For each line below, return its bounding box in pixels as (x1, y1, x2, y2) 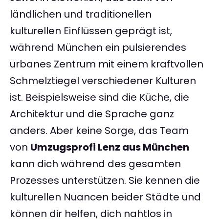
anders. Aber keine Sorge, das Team (10, 124, 189, 138)
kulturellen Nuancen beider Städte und (10, 190, 201, 204)
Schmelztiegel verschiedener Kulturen (10, 74, 196, 88)
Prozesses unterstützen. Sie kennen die (10, 174, 200, 188)
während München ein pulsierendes (10, 41, 186, 55)
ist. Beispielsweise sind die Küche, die (10, 90, 189, 105)
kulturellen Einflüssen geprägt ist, (10, 24, 172, 38)
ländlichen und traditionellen (10, 7, 152, 22)
